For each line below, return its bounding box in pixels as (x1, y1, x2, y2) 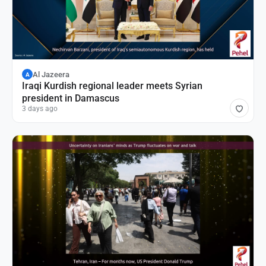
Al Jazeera (33, 69, 69, 79)
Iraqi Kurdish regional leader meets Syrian (22, 80, 202, 92)
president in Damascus (22, 93, 119, 104)
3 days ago (22, 104, 58, 113)
